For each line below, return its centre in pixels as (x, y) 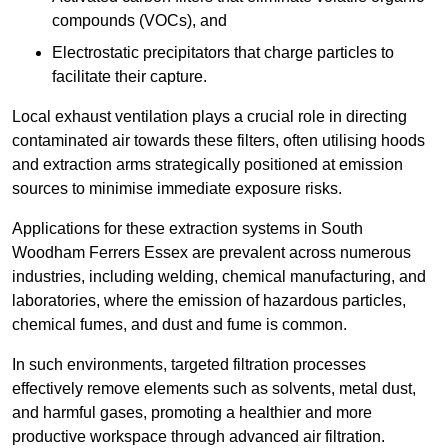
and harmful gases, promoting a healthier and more (192, 413)
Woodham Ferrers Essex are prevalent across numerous (211, 253)
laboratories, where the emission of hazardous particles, (209, 301)
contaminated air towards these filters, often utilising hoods (218, 141)
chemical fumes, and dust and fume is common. (179, 325)
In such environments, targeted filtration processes (189, 365)
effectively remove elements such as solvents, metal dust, (214, 389)
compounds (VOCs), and (139, 21)
